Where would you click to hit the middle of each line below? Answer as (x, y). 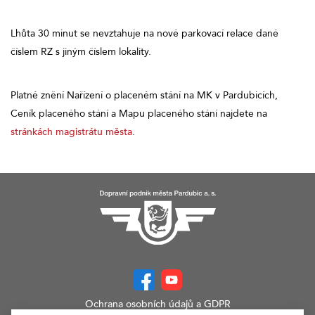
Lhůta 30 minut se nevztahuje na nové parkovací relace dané (144, 33)
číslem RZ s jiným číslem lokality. (81, 51)
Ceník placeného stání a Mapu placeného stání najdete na (140, 113)
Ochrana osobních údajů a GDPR (157, 304)
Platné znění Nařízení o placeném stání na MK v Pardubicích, (144, 95)
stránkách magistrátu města (71, 131)
